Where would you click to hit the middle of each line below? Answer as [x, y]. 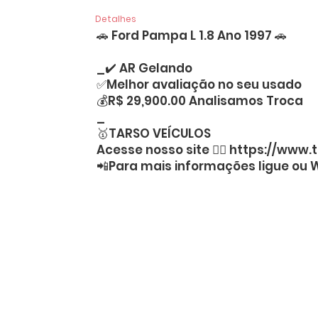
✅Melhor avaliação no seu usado [199, 84]
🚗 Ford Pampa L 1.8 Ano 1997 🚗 [192, 35]
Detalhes [116, 19]
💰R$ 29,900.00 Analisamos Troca [200, 101]
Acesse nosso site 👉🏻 [163, 150]
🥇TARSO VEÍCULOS [154, 133]
